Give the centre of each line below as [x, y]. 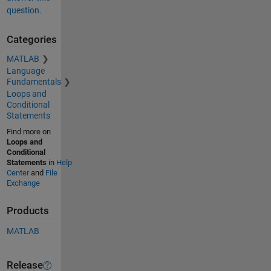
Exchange [23, 183]
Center [18, 173]
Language [25, 71]
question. [24, 10]
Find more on [28, 132]
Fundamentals [34, 82]
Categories [31, 39]
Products [28, 211]
